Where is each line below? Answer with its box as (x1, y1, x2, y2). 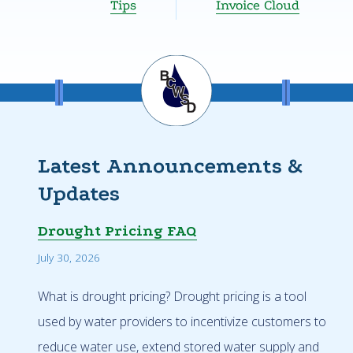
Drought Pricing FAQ (38, 221, 197, 240)
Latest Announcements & (38, 153, 303, 178)
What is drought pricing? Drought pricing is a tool (38, 287, 307, 305)
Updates (38, 180, 120, 206)
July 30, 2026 (38, 249, 100, 265)
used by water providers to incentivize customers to (38, 312, 326, 330)
